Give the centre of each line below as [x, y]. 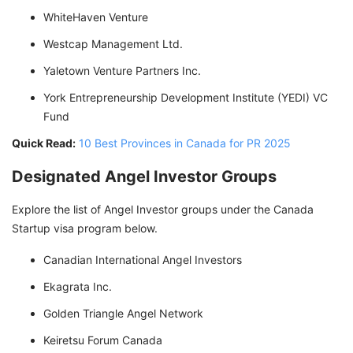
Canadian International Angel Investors [143, 260]
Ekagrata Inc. [78, 287]
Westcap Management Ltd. [113, 44]
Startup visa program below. [85, 229]
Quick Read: [44, 143]
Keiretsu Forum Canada [103, 340]
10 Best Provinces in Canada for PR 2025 [185, 143]
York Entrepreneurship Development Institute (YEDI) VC [186, 98]
